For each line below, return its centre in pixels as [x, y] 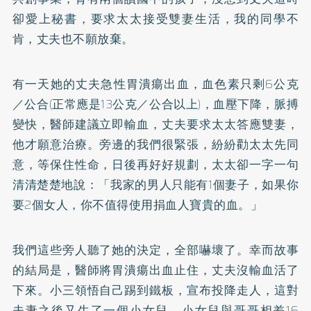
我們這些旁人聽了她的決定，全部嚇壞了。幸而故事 [155, 250]
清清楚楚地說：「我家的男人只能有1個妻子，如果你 [155, 184]
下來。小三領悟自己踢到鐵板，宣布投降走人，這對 [155, 290]
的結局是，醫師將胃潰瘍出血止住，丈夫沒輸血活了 [155, 270]
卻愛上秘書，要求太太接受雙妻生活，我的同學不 [155, 18]
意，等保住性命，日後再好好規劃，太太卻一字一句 [155, 164]
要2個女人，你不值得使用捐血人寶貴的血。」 [137, 204]
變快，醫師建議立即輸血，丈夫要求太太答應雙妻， [155, 124]
